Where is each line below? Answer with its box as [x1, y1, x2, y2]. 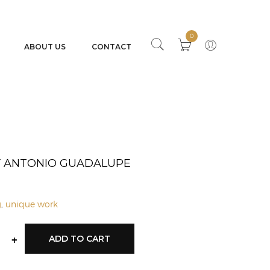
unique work [5, 199, 58, 210]
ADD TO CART [49, 233, 110, 245]
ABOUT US [24, 42, 66, 51]
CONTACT [92, 42, 131, 51]
